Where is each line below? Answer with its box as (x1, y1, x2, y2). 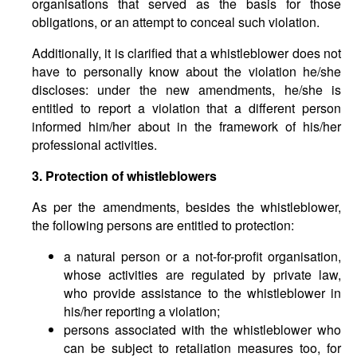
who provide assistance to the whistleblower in (64, 284, 341, 302)
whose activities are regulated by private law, (64, 265, 341, 284)
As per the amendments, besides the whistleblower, (32, 198, 341, 216)
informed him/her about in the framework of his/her (32, 117, 341, 135)
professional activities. (32, 135, 157, 154)
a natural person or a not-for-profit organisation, (64, 247, 341, 265)
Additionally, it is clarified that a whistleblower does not (32, 44, 341, 62)
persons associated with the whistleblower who (64, 320, 341, 339)
